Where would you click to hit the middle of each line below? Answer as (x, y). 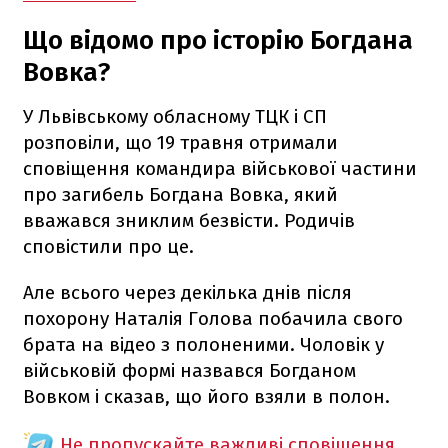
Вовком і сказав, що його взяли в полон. (206, 396)
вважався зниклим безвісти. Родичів (189, 220)
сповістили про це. (108, 246)
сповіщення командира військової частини (220, 168)
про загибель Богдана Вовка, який (180, 194)
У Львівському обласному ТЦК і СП (175, 116)
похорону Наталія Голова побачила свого (213, 318)
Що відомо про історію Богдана (218, 40)
